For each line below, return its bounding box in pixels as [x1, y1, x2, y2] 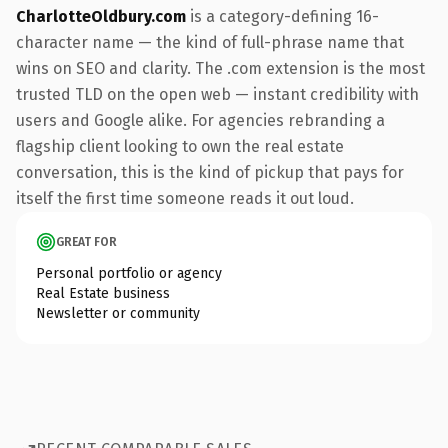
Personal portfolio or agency [36, 264, 222, 282]
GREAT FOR [56, 234, 117, 249]
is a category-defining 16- [186, 6, 379, 26]
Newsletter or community [36, 304, 200, 322]
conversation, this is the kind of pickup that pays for [16, 162, 404, 182]
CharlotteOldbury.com [16, 6, 186, 26]
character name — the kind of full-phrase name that [16, 32, 404, 52]
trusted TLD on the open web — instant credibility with [16, 84, 419, 104]
